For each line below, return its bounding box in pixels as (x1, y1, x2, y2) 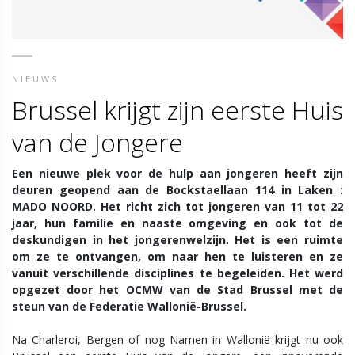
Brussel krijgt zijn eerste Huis (12, 93, 343, 127)
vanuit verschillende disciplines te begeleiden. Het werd (12, 265, 343, 281)
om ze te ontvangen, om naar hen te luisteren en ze (12, 249, 343, 264)
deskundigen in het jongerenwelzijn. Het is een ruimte (12, 232, 343, 247)
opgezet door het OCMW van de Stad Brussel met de (12, 282, 343, 297)
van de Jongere (12, 125, 183, 159)
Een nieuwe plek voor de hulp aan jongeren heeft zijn (12, 166, 343, 181)
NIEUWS (12, 73, 59, 85)
